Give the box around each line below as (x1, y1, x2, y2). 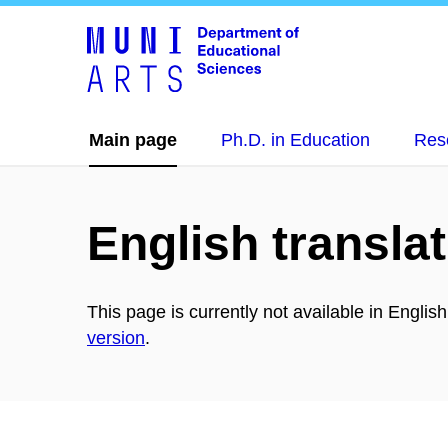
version (87, 327, 145, 348)
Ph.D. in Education (221, 130, 370, 150)
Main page (89, 130, 177, 150)
